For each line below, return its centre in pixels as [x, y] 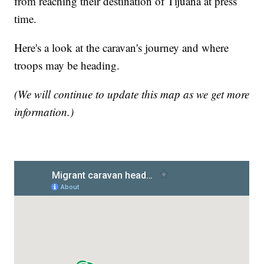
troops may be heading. [67, 65]
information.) [44, 112]
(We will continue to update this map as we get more [132, 94]
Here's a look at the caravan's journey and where [122, 48]
